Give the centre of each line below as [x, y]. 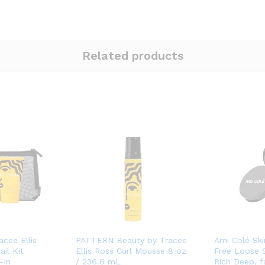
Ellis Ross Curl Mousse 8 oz [131, 251]
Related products [132, 55]
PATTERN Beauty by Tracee [131, 240]
